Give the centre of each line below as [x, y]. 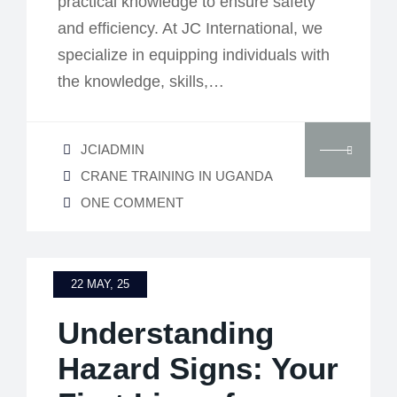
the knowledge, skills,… [141, 81]
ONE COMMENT [132, 202]
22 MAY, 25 [100, 284]
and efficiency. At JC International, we [190, 28]
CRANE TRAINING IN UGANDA [177, 175]
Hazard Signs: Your [198, 368]
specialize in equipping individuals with [194, 54]
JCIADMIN [113, 149]
